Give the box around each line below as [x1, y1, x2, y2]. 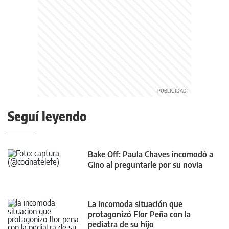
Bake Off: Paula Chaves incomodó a [88, 149, 213, 159]
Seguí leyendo [8, 108, 87, 124]
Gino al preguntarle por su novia [88, 159, 202, 170]
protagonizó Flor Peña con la [88, 209, 191, 220]
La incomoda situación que [88, 199, 182, 210]
